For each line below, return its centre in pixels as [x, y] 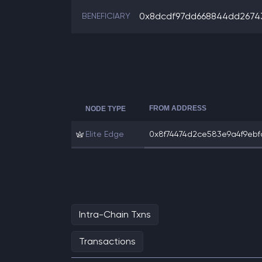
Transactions [107, 241]
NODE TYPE [106, 109]
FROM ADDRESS [178, 108]
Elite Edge [105, 134]
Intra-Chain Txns [115, 214]
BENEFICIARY [106, 16]
